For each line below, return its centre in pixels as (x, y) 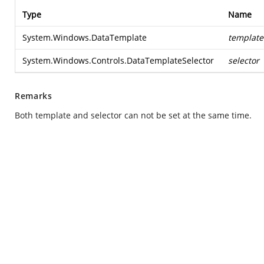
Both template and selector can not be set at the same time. (133, 115)
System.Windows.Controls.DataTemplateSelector (118, 60)
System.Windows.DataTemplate (85, 37)
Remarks (34, 96)
